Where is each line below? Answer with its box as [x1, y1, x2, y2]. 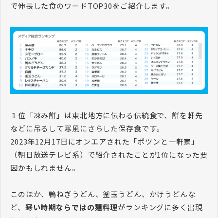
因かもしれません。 [10, 162, 80, 173]
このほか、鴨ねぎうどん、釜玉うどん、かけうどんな [10, 188, 196, 199]
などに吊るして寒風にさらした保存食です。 [10, 123, 164, 133]
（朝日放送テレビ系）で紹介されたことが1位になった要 [10, 149, 208, 160]
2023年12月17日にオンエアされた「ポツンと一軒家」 [10, 136, 200, 146]
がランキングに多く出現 [118, 201, 203, 212]
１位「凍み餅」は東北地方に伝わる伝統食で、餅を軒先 [10, 109, 203, 120]
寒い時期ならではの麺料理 [25, 201, 118, 212]
